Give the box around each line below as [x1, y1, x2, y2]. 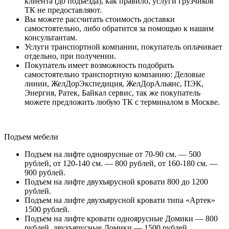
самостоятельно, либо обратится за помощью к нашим [25, 24, 214, 33]
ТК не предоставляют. [25, 5, 102, 14]
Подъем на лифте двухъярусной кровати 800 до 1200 [25, 177, 208, 186]
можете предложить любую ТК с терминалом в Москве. [25, 97, 220, 106]
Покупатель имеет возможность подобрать [25, 60, 174, 70]
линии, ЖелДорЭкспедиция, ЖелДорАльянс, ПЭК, [25, 79, 203, 88]
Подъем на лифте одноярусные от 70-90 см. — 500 [25, 149, 201, 158]
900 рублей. [25, 168, 65, 177]
